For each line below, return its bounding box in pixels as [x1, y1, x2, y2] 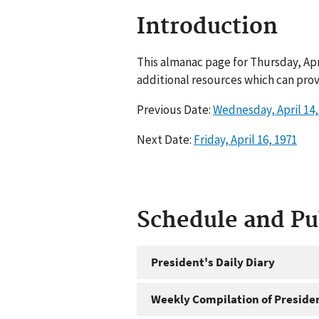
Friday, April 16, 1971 [194, 132, 297, 147]
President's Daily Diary [151, 254, 275, 270]
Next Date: [137, 132, 194, 147]
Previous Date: [137, 102, 213, 117]
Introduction [137, 14, 278, 41]
